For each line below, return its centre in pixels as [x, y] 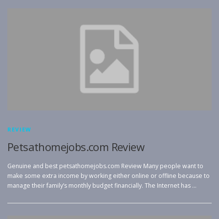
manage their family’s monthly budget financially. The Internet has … [102, 186]
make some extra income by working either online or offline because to [109, 176]
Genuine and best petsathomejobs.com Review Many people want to [105, 166]
